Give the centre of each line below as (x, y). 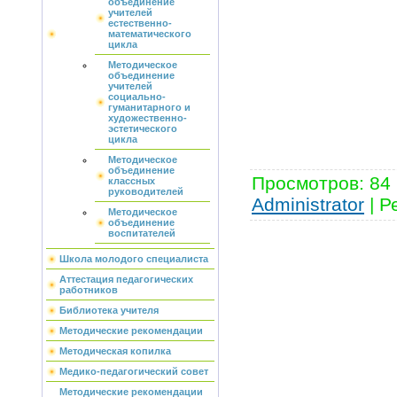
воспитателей (142, 233)
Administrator (308, 204)
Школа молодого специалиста (134, 259)
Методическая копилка (115, 351)
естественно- (140, 23)
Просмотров (305, 183)
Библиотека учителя (109, 310)
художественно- (148, 118)
